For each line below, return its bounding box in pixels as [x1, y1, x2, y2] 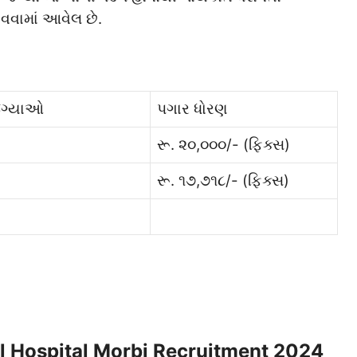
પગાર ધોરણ [157, 100, 228, 119]
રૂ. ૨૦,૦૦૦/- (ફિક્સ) [157, 135, 290, 155]
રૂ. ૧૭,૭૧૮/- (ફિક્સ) [157, 171, 289, 190]
